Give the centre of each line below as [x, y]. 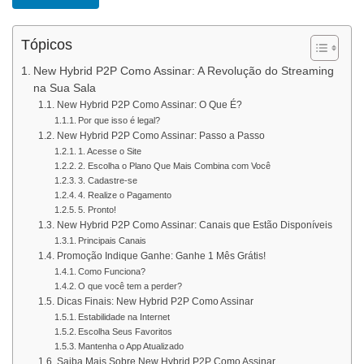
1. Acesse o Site [109, 151]
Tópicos [47, 45]
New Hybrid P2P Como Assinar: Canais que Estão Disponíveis [194, 225]
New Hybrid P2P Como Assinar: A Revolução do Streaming [183, 71]
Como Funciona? [111, 271]
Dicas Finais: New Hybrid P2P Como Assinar [155, 301]
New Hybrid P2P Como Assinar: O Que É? [149, 105]
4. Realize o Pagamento [124, 195]
